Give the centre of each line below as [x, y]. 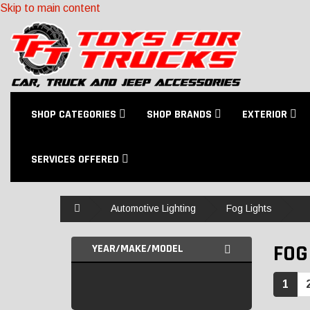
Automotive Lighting [153, 208]
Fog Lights [249, 208]
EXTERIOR [266, 115]
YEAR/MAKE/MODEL [138, 249]
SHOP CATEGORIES [75, 115]
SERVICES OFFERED [76, 159]
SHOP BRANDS [181, 115]
